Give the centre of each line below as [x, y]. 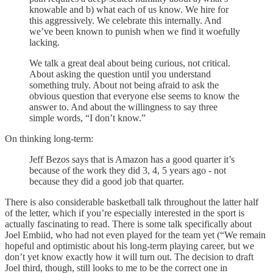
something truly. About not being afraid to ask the [124, 85]
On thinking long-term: [49, 139]
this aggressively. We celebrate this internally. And [125, 21]
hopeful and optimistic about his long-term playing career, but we [129, 246]
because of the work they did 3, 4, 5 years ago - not [128, 171]
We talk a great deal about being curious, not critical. [130, 63]
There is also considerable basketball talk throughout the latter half [132, 202]
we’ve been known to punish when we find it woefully [135, 32]
